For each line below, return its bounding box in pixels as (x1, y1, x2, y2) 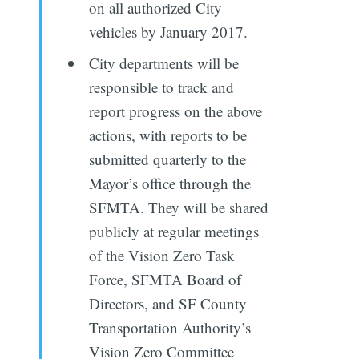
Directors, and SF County (89, 293, 248, 314)
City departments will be (89, 53, 240, 74)
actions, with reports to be (89, 125, 248, 146)
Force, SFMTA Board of (89, 269, 242, 290)
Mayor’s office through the (89, 173, 252, 194)
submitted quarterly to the (89, 149, 247, 170)
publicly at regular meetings (89, 221, 260, 242)
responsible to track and (89, 77, 235, 98)
